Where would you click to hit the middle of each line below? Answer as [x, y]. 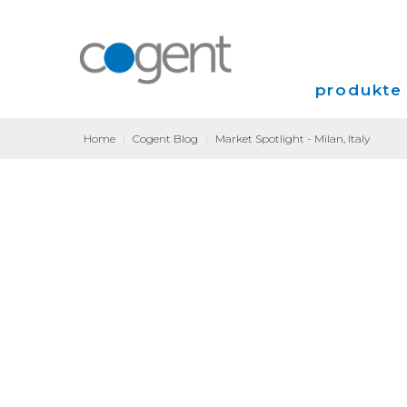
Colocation [354, 250]
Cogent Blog [165, 139]
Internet [347, 177]
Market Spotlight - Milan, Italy [293, 139]
